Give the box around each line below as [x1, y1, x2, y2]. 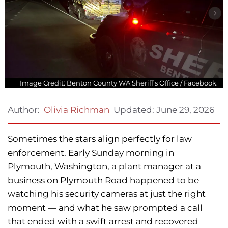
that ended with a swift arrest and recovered [8, 216, 198, 227]
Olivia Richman [44, 105, 109, 116]
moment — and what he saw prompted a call [8, 203, 203, 213]
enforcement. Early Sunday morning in [8, 148, 174, 158]
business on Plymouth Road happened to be [8, 175, 199, 186]
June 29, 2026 [156, 104, 214, 115]
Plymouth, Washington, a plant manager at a [8, 161, 201, 172]
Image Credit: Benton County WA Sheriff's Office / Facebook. [20, 78, 218, 87]
